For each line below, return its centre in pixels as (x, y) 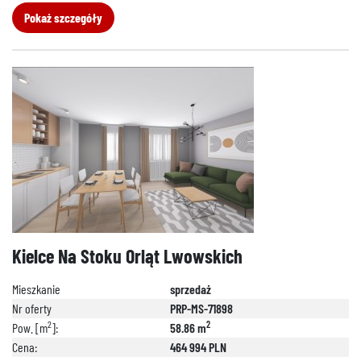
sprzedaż (191, 289)
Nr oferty (32, 308)
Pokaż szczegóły (63, 17)
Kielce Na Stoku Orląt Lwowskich (127, 256)
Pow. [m (30, 328)
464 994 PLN (198, 347)
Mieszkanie (36, 289)
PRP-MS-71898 (201, 308)
